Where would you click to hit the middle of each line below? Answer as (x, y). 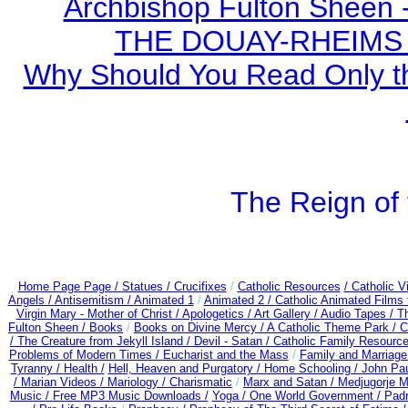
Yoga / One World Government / (298, 396)
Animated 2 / (239, 300)
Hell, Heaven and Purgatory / (186, 368)
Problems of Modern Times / (86, 355)
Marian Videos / (64, 382)
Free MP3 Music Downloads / (130, 396)
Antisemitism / (94, 300)
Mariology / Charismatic (170, 382)
